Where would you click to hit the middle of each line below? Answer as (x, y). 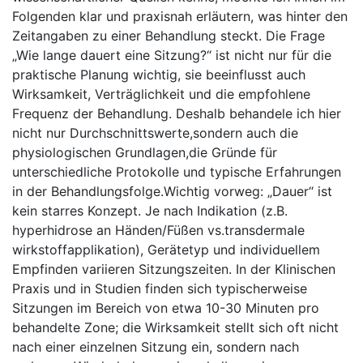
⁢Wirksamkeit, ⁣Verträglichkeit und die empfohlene (161, 94)
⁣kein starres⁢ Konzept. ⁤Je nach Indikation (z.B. (150, 210)
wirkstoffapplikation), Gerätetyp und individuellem (166, 249)
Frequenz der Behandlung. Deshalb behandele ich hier (177, 113)
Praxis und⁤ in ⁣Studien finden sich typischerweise (160, 288)
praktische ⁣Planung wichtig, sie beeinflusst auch (159, 74)
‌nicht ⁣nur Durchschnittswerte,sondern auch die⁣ (155, 132)
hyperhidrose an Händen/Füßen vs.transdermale (158, 230)
